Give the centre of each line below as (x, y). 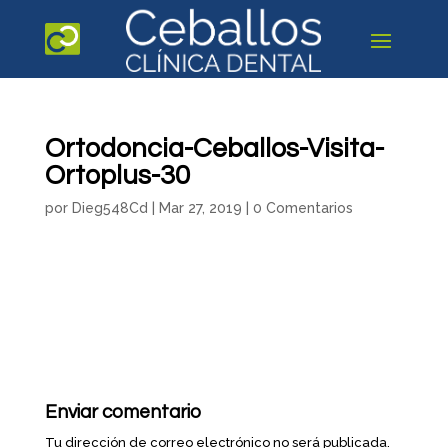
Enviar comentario (122, 412)
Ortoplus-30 (117, 176)
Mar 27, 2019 (200, 208)
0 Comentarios (302, 208)
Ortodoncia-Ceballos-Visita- (214, 149)
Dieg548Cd (109, 208)
